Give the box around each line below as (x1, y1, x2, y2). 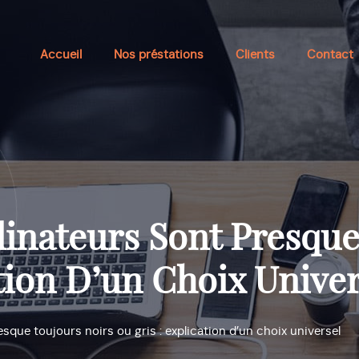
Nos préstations (113, 49, 204, 61)
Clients (235, 49, 275, 61)
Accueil (39, 49, 82, 61)
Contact (306, 49, 353, 61)
